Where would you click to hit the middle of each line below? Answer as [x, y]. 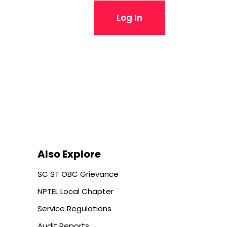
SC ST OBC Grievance [78, 174]
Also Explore [69, 154]
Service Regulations [74, 209]
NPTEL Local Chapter [75, 192]
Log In [129, 18]
